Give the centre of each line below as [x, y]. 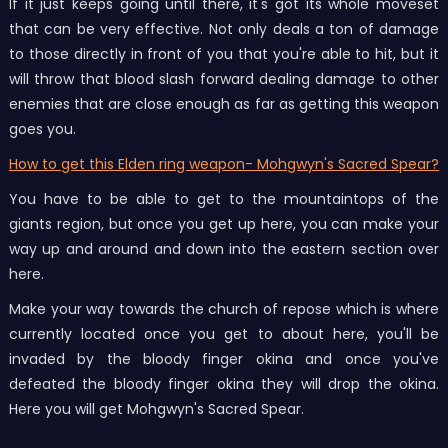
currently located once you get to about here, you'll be [224, 334]
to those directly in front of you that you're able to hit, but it [224, 54]
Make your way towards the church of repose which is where [224, 309]
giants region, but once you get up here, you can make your [224, 224]
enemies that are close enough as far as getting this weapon [224, 104]
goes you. [42, 129]
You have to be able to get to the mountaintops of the [224, 199]
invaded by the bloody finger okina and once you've [224, 359]
